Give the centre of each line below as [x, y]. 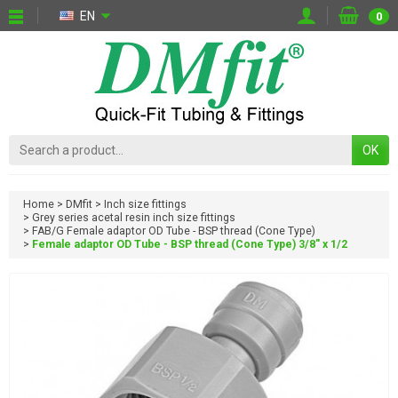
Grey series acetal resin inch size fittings [134, 218]
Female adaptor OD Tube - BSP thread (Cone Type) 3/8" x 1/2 [190, 245]
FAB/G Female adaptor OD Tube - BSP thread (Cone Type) [174, 231]
